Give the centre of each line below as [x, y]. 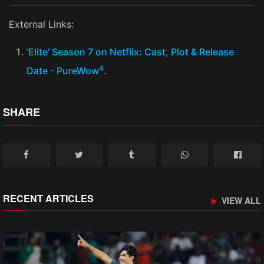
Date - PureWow [63, 71]
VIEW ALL [240, 201]
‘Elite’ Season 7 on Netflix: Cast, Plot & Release [130, 52]
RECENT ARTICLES [48, 199]
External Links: [41, 24]
